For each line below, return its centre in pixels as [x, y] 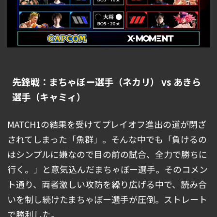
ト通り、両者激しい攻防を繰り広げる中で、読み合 [107, 184]
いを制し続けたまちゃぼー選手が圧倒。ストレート [107, 199]
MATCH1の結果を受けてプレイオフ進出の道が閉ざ [107, 124]
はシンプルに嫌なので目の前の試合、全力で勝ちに [107, 154]
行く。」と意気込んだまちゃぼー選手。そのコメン [108, 169]
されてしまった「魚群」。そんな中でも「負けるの [107, 139]
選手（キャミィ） [49, 97]
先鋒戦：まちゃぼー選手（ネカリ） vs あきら [107, 82]
